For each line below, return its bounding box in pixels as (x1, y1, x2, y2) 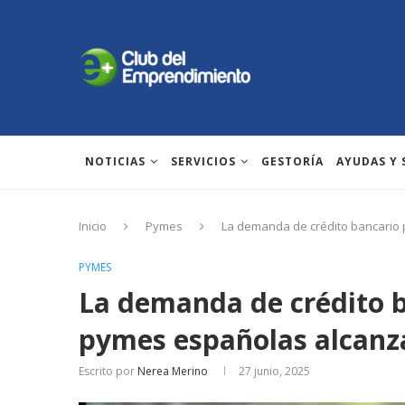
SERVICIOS (171, 154, 236, 169)
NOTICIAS (85, 154, 146, 169)
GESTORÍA (261, 154, 324, 169)
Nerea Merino (137, 363, 208, 379)
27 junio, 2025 (239, 363, 310, 379)
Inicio (79, 218, 107, 234)
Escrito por (79, 363, 137, 379)
